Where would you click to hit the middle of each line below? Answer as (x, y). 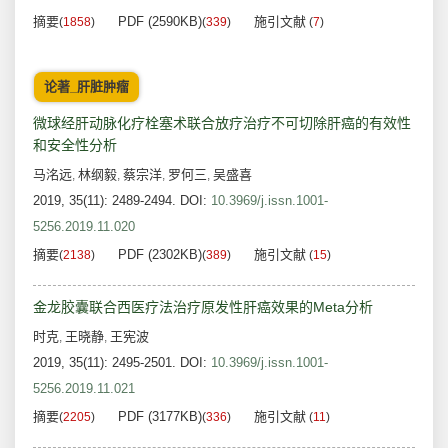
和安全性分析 (75, 145)
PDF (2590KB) (160, 22)
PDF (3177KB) (160, 417)
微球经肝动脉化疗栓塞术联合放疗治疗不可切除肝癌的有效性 (222, 123)
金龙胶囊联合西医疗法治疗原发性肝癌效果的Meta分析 (203, 307)
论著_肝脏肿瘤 (86, 87)
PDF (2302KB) (160, 255)
